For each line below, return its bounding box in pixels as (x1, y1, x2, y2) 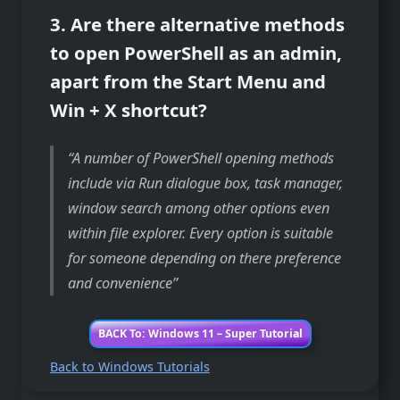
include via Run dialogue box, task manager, (68, 173, 344, 194)
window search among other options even (68, 198, 330, 219)
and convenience (68, 273, 173, 294)
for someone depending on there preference (68, 248, 342, 269)
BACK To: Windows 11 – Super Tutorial (97, 325, 303, 341)
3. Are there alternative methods (50, 12, 345, 37)
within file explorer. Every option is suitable (68, 223, 334, 244)
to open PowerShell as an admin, (50, 40, 342, 66)
